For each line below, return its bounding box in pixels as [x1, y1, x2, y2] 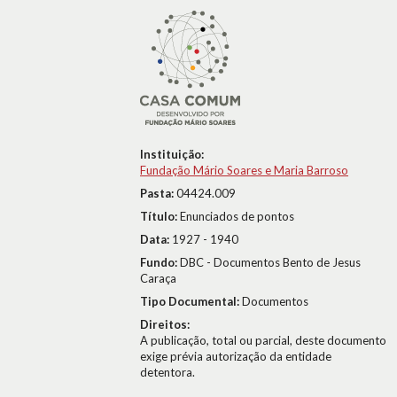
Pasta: [140, 186, 176, 200]
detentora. [140, 365, 195, 379]
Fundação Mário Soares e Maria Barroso [140, 163, 348, 177]
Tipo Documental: [140, 294, 242, 308]
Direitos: [140, 317, 190, 331]
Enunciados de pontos [180, 209, 294, 223]
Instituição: [140, 147, 204, 161]
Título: [140, 209, 180, 223]
